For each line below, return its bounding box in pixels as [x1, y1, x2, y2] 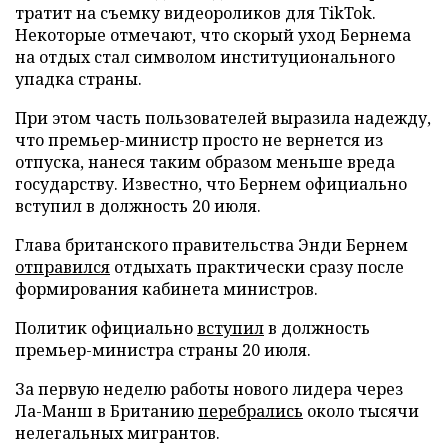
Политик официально [15, 316, 197, 339]
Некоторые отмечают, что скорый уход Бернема [15, 23, 411, 46]
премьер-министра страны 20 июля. [15, 338, 311, 361]
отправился [15, 255, 110, 278]
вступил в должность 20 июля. [15, 194, 261, 217]
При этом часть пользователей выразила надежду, [15, 106, 431, 129]
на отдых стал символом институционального [15, 45, 395, 68]
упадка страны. [15, 67, 142, 90]
